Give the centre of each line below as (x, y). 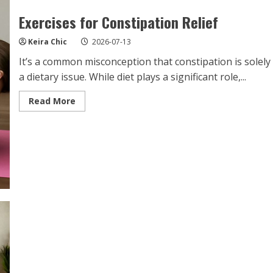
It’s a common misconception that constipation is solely (144, 61)
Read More (52, 101)
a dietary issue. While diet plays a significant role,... (132, 76)
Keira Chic (47, 41)
